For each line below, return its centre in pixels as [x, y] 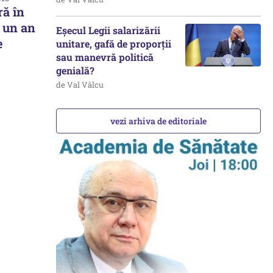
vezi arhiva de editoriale [158, 121]
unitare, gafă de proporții [114, 44]
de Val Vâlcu [80, 85]
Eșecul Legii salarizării [108, 30]
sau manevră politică [105, 57]
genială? [76, 70]
